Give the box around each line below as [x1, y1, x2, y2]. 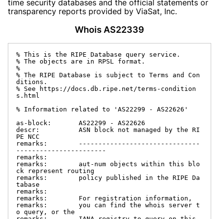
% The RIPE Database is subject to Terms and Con [16, 71, 200, 79]
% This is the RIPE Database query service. [16, 50, 180, 58]
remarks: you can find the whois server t [16, 201, 200, 209]
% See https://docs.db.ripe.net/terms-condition [16, 85, 196, 92]
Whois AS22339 [75, 24, 144, 35]
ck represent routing [16, 167, 94, 175]
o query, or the [16, 208, 75, 216]
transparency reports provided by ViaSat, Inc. [8, 6, 177, 16]
